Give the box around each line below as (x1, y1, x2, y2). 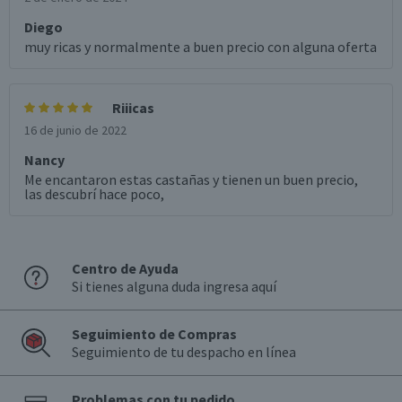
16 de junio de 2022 (24, 122, 127, 139)
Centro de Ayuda (72, 259, 179, 278)
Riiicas (112, 99, 154, 118)
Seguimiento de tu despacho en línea (72, 343, 296, 362)
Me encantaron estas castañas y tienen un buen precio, (24, 170, 358, 189)
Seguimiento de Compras (72, 325, 237, 344)
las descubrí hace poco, (24, 185, 164, 204)
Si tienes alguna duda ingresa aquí (72, 277, 276, 296)
